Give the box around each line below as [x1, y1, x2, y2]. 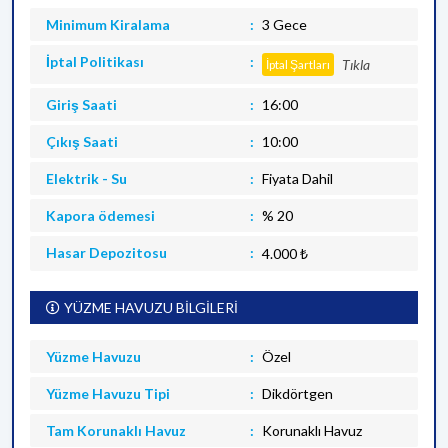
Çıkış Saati [46, 133, 118, 150]
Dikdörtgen [261, 385, 333, 402]
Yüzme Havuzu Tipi [46, 385, 170, 402]
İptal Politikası [46, 53, 144, 70]
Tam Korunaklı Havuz [46, 422, 186, 439]
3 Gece [261, 16, 307, 33]
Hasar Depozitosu [46, 244, 167, 261]
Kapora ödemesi [46, 207, 155, 224]
